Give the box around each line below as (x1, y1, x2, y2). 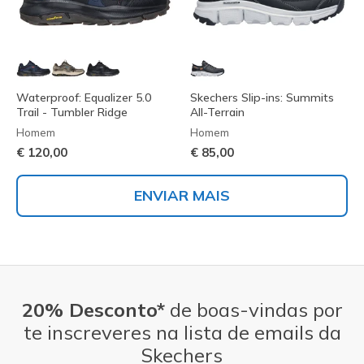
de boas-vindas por (164, 297, 343, 323)
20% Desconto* (21, 297, 165, 323)
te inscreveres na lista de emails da (23, 320, 341, 345)
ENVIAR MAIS (134, 186, 230, 206)
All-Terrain (190, 105, 245, 120)
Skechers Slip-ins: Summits (190, 90, 334, 106)
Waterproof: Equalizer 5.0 (16, 90, 151, 106)
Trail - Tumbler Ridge (16, 105, 128, 120)
